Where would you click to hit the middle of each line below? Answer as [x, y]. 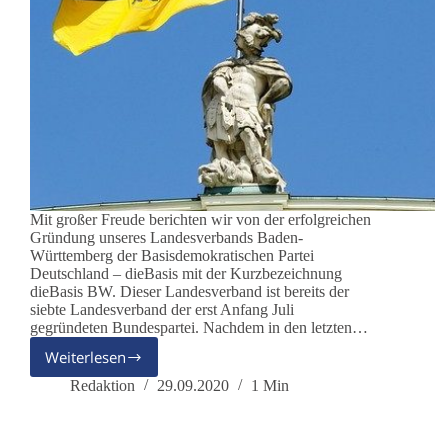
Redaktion [102, 386]
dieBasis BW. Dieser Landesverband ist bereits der [189, 292]
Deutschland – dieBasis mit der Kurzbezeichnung [186, 274]
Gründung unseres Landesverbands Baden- [166, 238]
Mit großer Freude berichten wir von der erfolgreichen [200, 220]
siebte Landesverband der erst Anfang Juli [162, 310]
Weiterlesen [85, 357]
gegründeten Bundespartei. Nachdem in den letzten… [199, 328]
